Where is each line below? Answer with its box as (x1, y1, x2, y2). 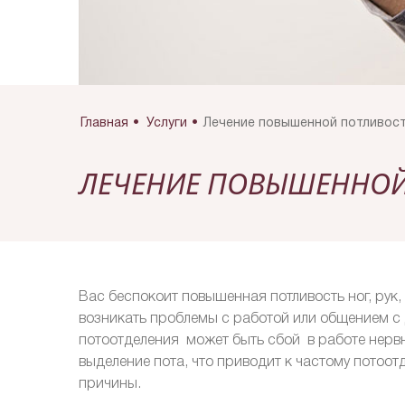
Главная (80, 117, 128, 129)
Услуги (146, 117, 187, 129)
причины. (79, 377, 141, 391)
